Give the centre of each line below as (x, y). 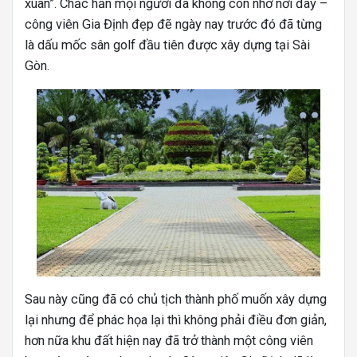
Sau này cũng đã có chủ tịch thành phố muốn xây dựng (176, 300)
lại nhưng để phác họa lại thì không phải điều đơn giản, (176, 320)
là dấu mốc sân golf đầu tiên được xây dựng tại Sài (167, 45)
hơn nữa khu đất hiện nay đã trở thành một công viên (169, 341)
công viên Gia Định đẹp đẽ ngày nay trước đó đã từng (173, 24)
